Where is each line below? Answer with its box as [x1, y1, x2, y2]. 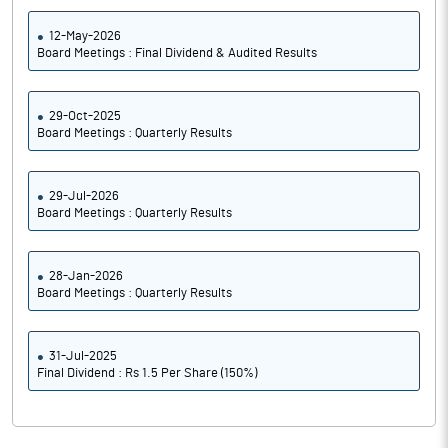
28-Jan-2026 [49, 270, 123, 283]
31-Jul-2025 [49, 350, 117, 363]
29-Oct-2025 [49, 110, 121, 123]
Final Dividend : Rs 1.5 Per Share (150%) [37, 367, 257, 380]
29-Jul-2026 [49, 190, 119, 203]
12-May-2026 [49, 30, 121, 43]
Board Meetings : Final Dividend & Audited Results [37, 47, 317, 60]
